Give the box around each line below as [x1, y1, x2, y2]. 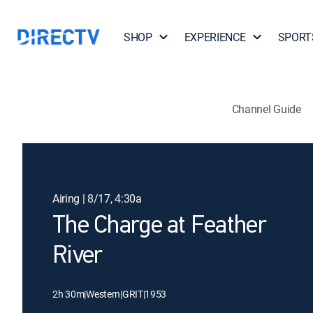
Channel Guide [231, 101, 301, 117]
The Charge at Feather [52, 214, 266, 239]
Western [86, 287, 121, 300]
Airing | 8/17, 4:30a [52, 191, 142, 206]
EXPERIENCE [184, 29, 246, 45]
